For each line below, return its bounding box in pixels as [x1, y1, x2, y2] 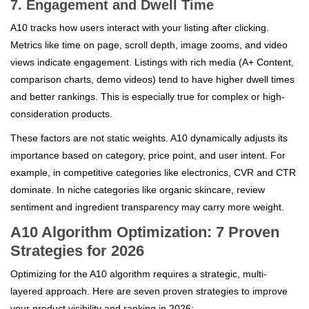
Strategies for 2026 [10, 241, 144, 259]
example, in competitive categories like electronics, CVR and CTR [10, 166, 296, 178]
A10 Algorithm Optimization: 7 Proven [10, 223, 279, 241]
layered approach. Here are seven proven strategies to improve [10, 285, 288, 297]
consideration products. [10, 108, 112, 119]
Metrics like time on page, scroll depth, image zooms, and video [10, 39, 288, 50]
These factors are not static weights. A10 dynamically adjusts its [10, 132, 288, 143]
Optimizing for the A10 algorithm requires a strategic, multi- [10, 268, 267, 279]
